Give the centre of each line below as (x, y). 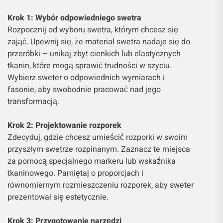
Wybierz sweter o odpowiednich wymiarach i (86, 77)
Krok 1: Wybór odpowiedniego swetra (74, 18)
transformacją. (33, 101)
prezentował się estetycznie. (58, 197)
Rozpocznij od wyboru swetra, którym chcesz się (93, 30)
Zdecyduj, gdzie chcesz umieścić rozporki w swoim (98, 137)
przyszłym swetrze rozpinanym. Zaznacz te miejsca (99, 149)
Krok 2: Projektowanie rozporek (64, 125)
